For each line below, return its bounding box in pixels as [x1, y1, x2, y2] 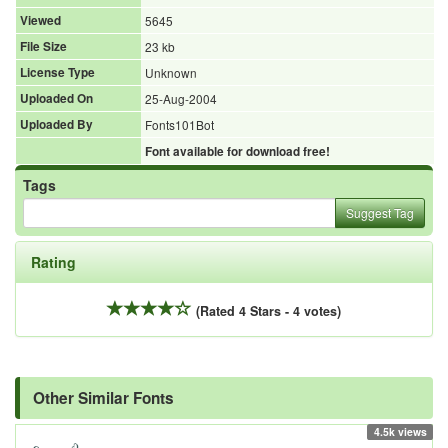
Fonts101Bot [145, 116, 214, 134]
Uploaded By [20, 116, 93, 134]
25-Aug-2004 [145, 90, 217, 108]
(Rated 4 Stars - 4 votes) [196, 302, 341, 321]
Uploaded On [20, 90, 93, 108]
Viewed [20, 12, 61, 30]
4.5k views [373, 423, 427, 439]
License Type [20, 64, 95, 82]
